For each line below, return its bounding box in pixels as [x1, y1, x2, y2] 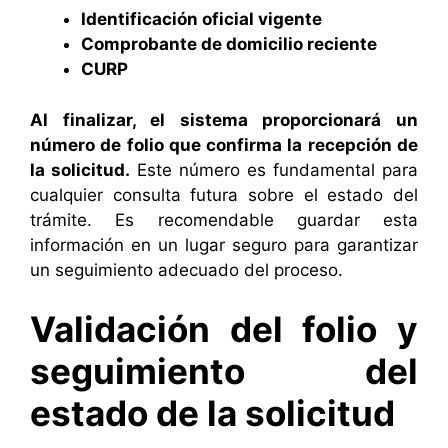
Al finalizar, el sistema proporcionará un [30, 109, 418, 130]
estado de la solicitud [30, 392, 395, 435]
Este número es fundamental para [130, 159, 418, 180]
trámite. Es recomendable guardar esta [30, 209, 418, 230]
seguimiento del [30, 350, 418, 393]
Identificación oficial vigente [81, 9, 322, 30]
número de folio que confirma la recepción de [30, 134, 418, 155]
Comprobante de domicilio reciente [81, 34, 377, 55]
